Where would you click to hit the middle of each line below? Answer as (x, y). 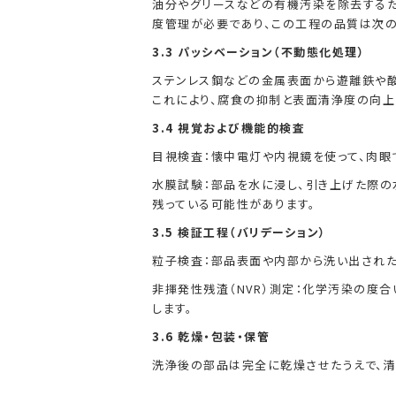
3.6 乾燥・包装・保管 (211, 336)
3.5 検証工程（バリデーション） (240, 232)
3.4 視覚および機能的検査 (228, 128)
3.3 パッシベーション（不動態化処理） (259, 52)
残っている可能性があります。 (234, 204)
